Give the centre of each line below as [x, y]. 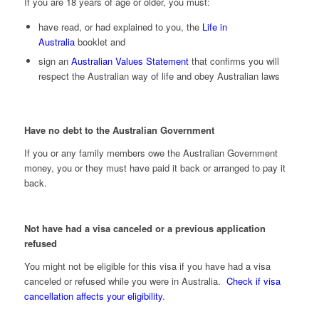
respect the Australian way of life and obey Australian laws [159, 76]
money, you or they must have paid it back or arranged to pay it [155, 168]
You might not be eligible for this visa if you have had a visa [147, 266]
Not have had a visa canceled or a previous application [145, 229]
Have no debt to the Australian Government [119, 130]
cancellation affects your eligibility [93, 296]
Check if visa [253, 281]
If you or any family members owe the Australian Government [151, 153]
